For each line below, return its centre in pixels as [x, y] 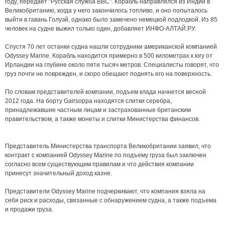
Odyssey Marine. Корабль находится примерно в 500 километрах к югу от [109, 56]
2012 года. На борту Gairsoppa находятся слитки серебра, [88, 101]
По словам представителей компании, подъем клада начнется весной [105, 92]
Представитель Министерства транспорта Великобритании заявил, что [108, 146]
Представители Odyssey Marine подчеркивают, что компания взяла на [105, 192]
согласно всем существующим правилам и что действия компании [99, 164]
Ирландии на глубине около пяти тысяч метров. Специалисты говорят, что [112, 65]
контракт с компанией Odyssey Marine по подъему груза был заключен [106, 155]
